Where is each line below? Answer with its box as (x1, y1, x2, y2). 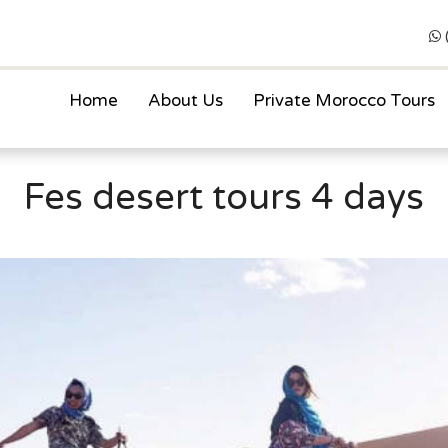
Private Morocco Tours (253, 90, 435, 111)
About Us (148, 90, 223, 111)
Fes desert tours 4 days (24, 176, 424, 219)
